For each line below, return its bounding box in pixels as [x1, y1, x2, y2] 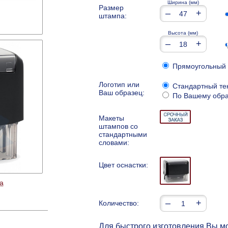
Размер [99, 4, 124, 12]
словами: [99, 138, 129, 147]
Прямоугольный [170, 62, 226, 71]
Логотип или [99, 80, 139, 89]
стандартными [99, 130, 147, 139]
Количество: [99, 198, 139, 207]
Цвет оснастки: [99, 161, 148, 169]
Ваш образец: [99, 89, 145, 97]
